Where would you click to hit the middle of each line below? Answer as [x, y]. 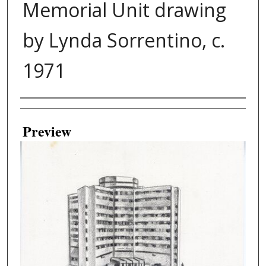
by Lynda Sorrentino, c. [123, 40]
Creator [42, 113]
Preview [47, 131]
